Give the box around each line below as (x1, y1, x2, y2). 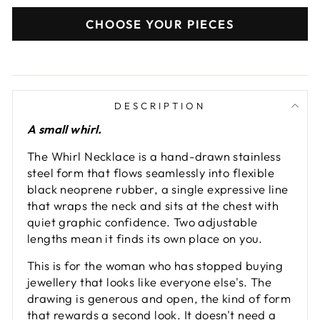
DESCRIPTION (114, 100, 206, 112)
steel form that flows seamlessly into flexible (27, 165, 275, 181)
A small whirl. (27, 121, 102, 137)
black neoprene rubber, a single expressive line (27, 181, 289, 197)
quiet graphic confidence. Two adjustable (27, 214, 258, 230)
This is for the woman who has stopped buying (27, 258, 284, 274)
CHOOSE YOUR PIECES (86, 16, 234, 32)
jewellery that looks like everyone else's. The (27, 274, 272, 290)
